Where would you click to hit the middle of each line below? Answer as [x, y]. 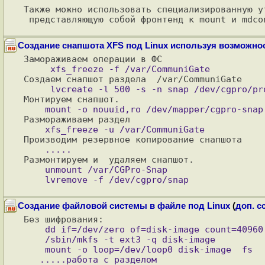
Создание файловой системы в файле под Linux [124, 206]
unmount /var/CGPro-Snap [34, 169]
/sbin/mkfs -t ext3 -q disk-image [34, 239]
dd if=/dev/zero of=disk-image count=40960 [34, 229]
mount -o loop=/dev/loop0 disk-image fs [34, 249]
